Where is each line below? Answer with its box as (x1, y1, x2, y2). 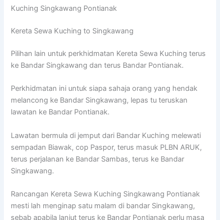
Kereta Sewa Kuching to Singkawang (11, 26, 134, 35)
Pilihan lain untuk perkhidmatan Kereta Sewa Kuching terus (11, 49, 206, 58)
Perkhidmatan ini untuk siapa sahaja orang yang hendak (11, 84, 198, 93)
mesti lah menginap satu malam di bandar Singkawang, (11, 201, 195, 210)
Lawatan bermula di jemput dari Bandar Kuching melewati (11, 131, 201, 140)
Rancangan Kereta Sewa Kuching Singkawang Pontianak (11, 189, 200, 198)
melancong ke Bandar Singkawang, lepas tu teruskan (11, 96, 188, 105)
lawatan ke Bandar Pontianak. (11, 108, 110, 117)
